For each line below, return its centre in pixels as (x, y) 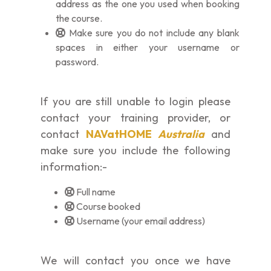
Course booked (108, 207)
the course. (79, 18)
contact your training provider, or (135, 118)
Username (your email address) (140, 221)
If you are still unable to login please (135, 102)
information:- (74, 167)
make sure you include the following (135, 151)
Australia (181, 134)
